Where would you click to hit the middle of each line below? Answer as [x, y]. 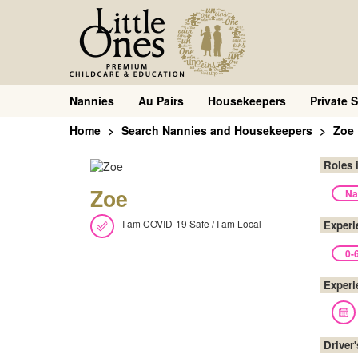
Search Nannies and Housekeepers [217, 130]
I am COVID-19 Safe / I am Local [192, 223]
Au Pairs [161, 101]
